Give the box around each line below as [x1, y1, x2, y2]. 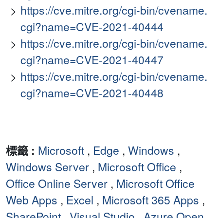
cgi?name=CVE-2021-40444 [20, 18, 163, 35]
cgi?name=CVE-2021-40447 [20, 52, 163, 68]
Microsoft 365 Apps [102, 192, 199, 208]
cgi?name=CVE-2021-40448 [20, 85, 163, 101]
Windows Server [6, 159, 89, 175]
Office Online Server [6, 175, 108, 192]
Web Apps [6, 192, 57, 208]
